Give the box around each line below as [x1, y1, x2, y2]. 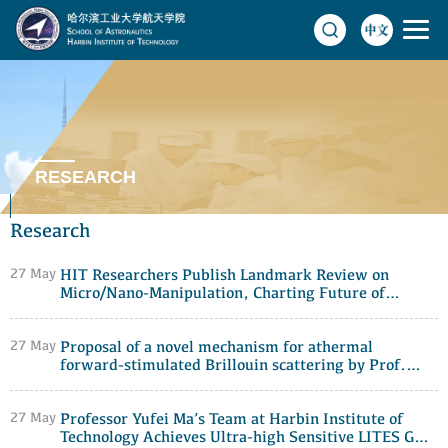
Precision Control [60, 305, 182, 320]
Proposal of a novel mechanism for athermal [60, 341, 373, 356]
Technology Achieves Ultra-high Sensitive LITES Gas [60, 431, 429, 446]
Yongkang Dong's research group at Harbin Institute [60, 377, 431, 392]
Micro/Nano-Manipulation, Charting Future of [60, 287, 385, 302]
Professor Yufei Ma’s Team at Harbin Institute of [60, 413, 403, 428]
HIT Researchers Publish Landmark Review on [60, 269, 389, 284]
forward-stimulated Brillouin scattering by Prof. [60, 359, 406, 374]
